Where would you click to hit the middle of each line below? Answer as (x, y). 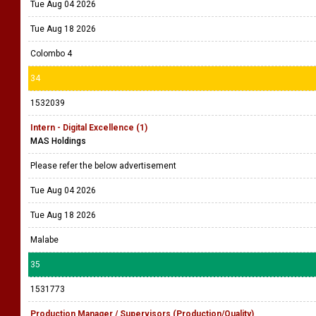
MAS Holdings (58, 141)
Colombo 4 (51, 54)
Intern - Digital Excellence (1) (89, 128)
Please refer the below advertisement (105, 166)
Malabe (44, 240)
